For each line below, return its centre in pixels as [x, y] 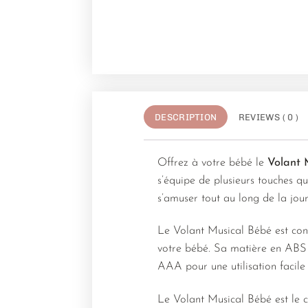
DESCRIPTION [186, 117]
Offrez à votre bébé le [213, 163]
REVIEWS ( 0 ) [268, 117]
